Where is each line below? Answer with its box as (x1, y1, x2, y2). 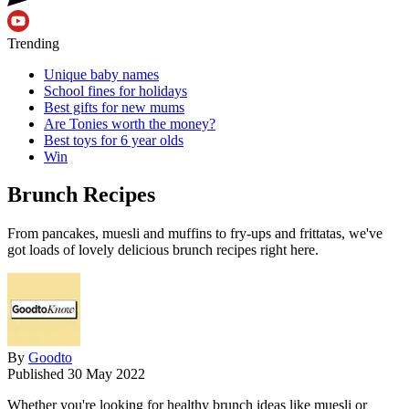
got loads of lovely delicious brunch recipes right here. (7, 242, 319, 258)
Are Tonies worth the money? (44, 115, 215, 131)
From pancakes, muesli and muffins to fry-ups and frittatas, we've (7, 225, 383, 242)
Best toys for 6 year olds (44, 131, 184, 148)
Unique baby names (44, 66, 159, 82)
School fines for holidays (44, 82, 187, 99)
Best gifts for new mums (44, 99, 184, 115)
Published (7, 366, 68, 383)
